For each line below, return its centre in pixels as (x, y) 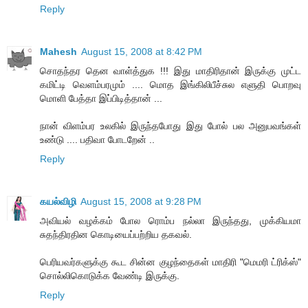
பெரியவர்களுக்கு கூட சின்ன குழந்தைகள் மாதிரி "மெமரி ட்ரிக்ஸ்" (170, 262)
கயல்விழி (58, 201)
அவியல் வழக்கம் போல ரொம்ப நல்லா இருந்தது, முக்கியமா (170, 220)
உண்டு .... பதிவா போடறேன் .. (97, 139)
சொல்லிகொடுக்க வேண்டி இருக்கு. (110, 275)
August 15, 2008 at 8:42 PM (142, 51)
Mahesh (58, 51)
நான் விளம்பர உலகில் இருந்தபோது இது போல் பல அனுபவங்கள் (170, 125)
